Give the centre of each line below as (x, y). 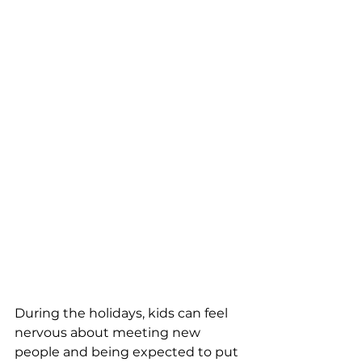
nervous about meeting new (109, 333)
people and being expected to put (128, 352)
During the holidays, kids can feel (123, 313)
